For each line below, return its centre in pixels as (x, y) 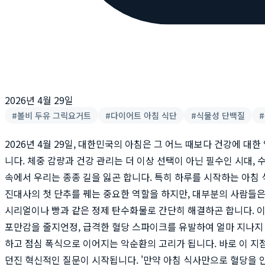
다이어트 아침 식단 (144, 115)
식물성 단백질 (221, 115)
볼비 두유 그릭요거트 (54, 115)
